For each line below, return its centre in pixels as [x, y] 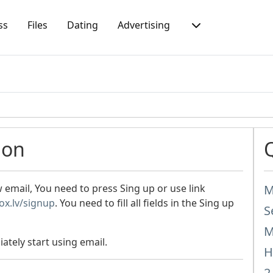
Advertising [144, 25]
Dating [83, 25]
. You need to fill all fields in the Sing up [144, 203]
